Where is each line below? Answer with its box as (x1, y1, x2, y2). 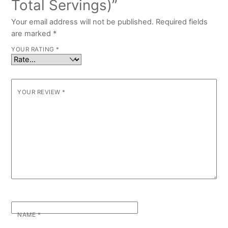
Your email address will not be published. (11, 17, 154, 27)
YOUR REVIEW (17, 88, 63, 96)
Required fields (156, 17, 208, 27)
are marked (11, 29, 53, 39)
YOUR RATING (11, 46, 56, 53)
